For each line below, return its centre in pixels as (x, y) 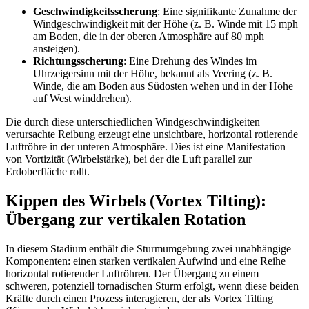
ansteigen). (57, 49)
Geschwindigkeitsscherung (95, 12)
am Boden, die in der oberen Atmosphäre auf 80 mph (149, 37)
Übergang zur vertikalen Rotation (126, 220)
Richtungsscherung (78, 61)
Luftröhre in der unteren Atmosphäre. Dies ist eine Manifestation (146, 147)
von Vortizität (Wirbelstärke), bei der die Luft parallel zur (129, 159)
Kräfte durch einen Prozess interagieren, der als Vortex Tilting (139, 299)
